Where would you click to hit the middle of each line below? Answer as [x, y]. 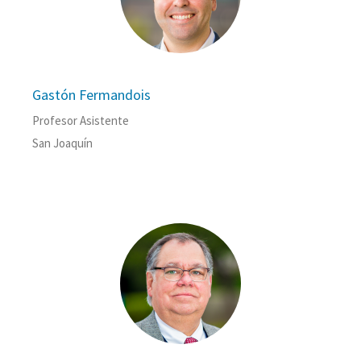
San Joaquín [62, 143]
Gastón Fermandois [91, 95]
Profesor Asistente [81, 121]
